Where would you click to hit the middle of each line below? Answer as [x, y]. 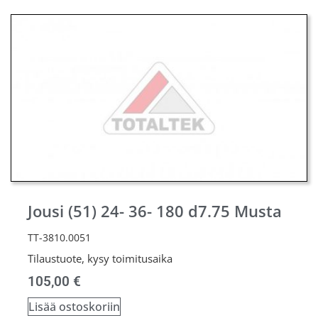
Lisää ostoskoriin [74, 307]
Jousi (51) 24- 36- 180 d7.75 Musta [155, 212]
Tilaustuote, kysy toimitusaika [100, 259]
